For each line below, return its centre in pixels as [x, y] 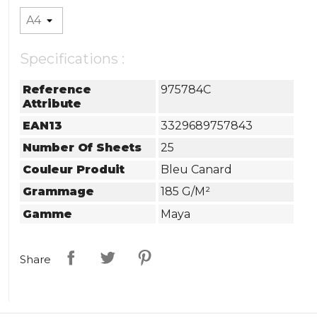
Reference [57, 89]
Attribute [52, 103]
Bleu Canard [197, 170]
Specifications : [73, 59]
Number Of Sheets [82, 147]
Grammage [59, 192]
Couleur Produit [74, 170]
